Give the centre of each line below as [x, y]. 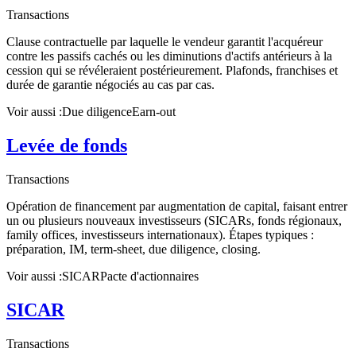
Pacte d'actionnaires [149, 277]
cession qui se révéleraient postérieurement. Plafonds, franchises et [172, 71]
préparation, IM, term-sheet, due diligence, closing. [133, 250]
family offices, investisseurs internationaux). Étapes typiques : [160, 235]
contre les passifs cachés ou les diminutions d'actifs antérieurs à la [169, 56]
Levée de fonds [67, 146]
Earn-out [154, 112]
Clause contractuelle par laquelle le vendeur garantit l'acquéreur [164, 42]
